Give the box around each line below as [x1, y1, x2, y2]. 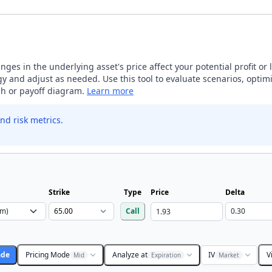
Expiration [151, 251, 181, 259]
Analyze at [112, 250, 148, 260]
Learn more [87, 85, 134, 97]
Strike [49, 187, 70, 197]
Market [219, 251, 239, 259]
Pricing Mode [25, 250, 70, 260]
